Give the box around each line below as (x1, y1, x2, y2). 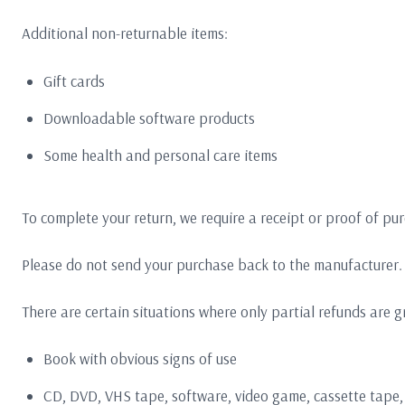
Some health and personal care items (43, 145, 278, 165)
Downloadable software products (43, 108, 255, 127)
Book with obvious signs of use (43, 349, 237, 369)
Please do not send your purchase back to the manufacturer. (22, 254, 402, 274)
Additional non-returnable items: (22, 24, 228, 43)
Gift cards (43, 71, 105, 90)
